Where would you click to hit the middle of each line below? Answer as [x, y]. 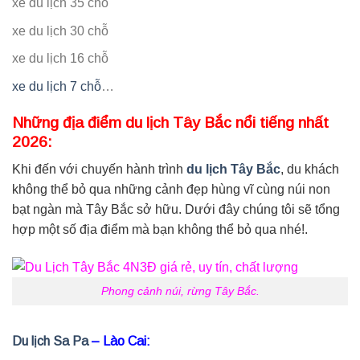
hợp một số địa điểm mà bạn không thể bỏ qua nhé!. [160, 230]
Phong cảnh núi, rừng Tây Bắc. [180, 291]
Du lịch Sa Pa [50, 341]
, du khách [310, 170]
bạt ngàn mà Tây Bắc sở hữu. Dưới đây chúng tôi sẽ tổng [176, 210]
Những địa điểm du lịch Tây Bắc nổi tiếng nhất [170, 122]
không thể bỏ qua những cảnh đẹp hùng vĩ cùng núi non [171, 190]
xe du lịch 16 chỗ [60, 59]
